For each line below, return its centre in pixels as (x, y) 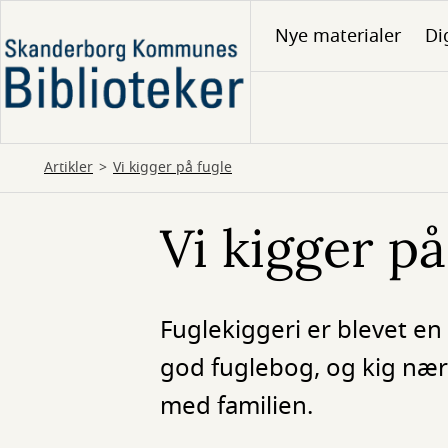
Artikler (68, 167)
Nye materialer (338, 36)
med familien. (236, 406)
